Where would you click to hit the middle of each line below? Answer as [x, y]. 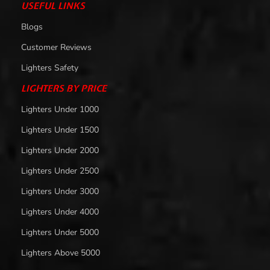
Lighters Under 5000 [60, 232]
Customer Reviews [56, 47]
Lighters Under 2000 [60, 150]
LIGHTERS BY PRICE [64, 88]
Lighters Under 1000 [60, 109]
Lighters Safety [50, 67]
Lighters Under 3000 [60, 191]
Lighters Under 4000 [60, 212]
